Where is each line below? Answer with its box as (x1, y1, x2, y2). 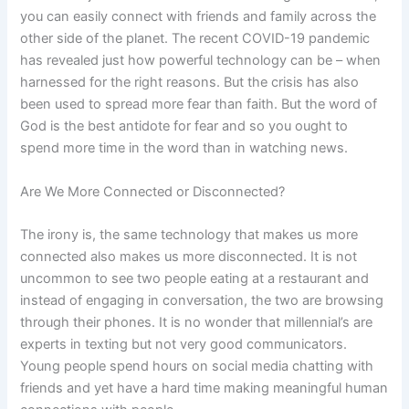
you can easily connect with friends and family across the (20, 8, 377, 26)
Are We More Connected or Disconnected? (20, 183, 286, 200)
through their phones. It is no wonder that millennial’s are (20, 314, 373, 330)
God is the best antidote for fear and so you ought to (20, 118, 349, 135)
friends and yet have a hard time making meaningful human (20, 380, 389, 396)
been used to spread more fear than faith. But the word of (20, 96, 378, 113)
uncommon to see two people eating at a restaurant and (20, 270, 370, 287)
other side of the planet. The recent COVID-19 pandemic (20, 30, 371, 47)
